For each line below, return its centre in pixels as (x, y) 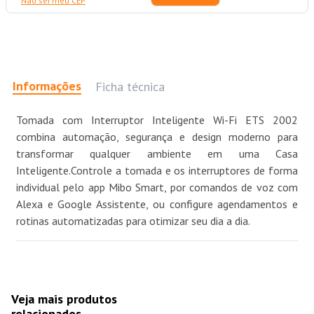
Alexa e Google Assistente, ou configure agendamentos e (157, 204)
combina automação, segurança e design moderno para (157, 137)
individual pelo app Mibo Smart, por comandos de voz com (157, 187)
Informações (47, 86)
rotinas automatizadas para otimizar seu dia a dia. (133, 221)
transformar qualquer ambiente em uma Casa (157, 154)
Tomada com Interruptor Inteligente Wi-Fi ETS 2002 (157, 120)
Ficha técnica (130, 86)
